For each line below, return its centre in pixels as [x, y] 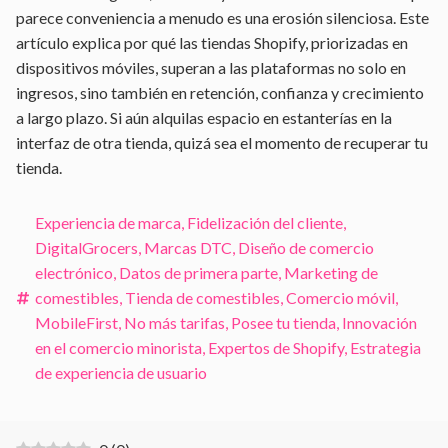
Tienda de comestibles [202, 297]
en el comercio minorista [118, 347]
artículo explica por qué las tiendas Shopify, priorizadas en [212, 42]
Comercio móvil [340, 297]
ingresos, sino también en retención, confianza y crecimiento [220, 92]
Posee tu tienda [283, 322]
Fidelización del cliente [265, 222]
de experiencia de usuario [121, 372]
